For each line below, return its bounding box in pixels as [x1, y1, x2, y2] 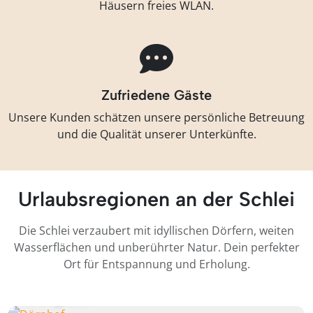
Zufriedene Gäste [101, 87, 212, 104]
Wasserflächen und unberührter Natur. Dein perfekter [13, 240, 300, 256]
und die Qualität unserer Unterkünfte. [57, 126, 256, 143]
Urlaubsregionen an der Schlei [18, 187, 295, 212]
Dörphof [25, 282, 94, 305]
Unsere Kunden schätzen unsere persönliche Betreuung [8, 110, 305, 126]
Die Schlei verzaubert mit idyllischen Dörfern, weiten [19, 223, 294, 239]
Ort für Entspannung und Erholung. [63, 256, 250, 272]
